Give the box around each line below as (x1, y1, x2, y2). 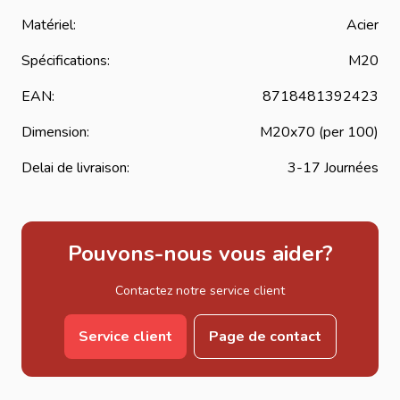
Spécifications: (21, 50, 110, 71)
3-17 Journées (287, 157, 379, 178)
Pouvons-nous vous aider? (67, 238, 333, 268)
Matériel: (21, 14, 76, 35)
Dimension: (21, 121, 89, 142)
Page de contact (208, 326, 321, 346)
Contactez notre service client (115, 281, 285, 299)
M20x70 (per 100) (260, 121, 379, 142)
